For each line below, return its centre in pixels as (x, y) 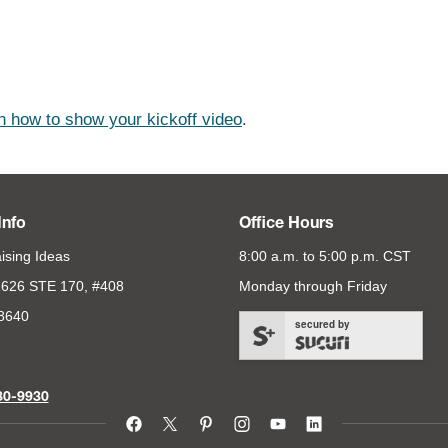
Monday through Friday (313, 286)
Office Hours (286, 225)
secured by (322, 324)
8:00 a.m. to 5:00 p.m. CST (325, 256)
